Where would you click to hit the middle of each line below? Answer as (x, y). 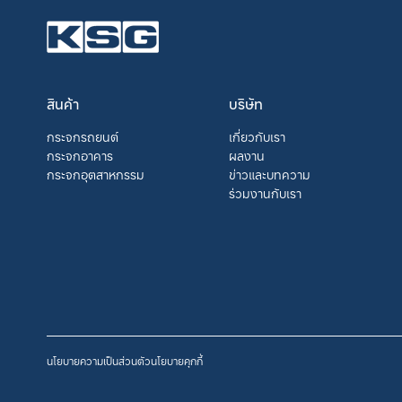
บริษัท (245, 104)
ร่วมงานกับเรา (265, 193)
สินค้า (63, 104)
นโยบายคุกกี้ (177, 360)
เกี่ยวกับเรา (257, 136)
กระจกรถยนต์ (83, 136)
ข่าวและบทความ (269, 174)
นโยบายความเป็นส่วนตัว (99, 360)
